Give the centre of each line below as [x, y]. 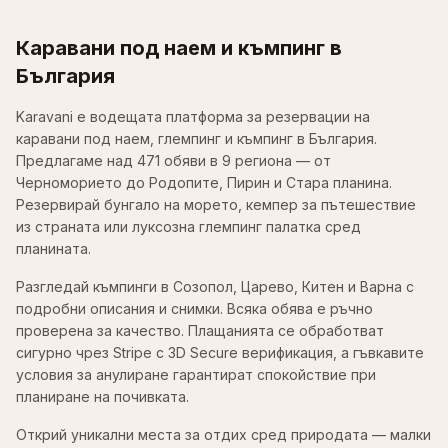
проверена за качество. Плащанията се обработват [200, 331]
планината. [53, 249]
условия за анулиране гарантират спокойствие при [196, 375]
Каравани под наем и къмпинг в [179, 48]
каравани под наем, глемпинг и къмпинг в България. [196, 139]
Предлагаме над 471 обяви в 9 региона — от [173, 161]
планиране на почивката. [102, 397]
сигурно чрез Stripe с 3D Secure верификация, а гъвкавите [220, 353]
